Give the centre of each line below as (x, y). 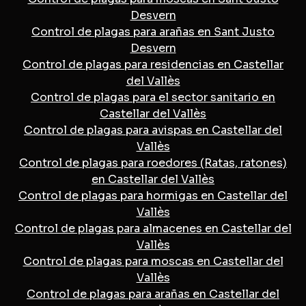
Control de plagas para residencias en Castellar (153, 64)
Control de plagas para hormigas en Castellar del (153, 195)
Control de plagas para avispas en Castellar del (153, 130)
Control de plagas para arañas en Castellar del (153, 294)
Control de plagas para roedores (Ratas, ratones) (153, 163)
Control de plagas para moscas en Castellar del (153, 261)
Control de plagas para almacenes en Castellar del (153, 228)
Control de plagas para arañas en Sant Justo (153, 31)
